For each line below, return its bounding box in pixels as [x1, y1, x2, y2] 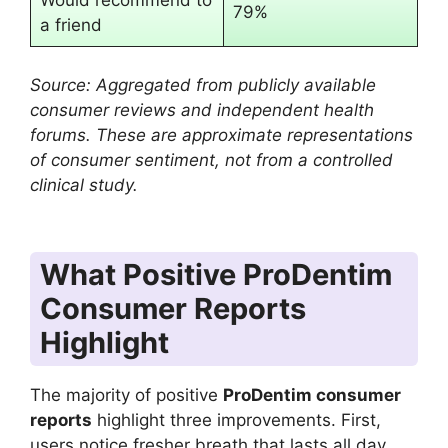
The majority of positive [30, 385, 223, 406]
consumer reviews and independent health [30, 99, 374, 120]
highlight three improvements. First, [92, 410, 381, 431]
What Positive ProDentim [40, 257, 392, 293]
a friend [39, 15, 102, 36]
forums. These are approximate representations [30, 124, 413, 145]
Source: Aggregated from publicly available [30, 74, 376, 95]
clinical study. [30, 174, 138, 195]
